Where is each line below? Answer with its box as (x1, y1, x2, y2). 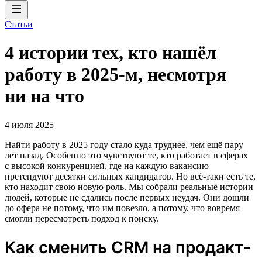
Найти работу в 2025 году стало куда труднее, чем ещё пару (5, 139, 243, 150)
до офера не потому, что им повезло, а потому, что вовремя (5, 202, 240, 213)
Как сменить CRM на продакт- (5, 237, 251, 257)
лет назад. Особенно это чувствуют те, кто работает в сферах (5, 150, 248, 160)
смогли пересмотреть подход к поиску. (5, 213, 158, 223)
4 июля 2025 (5, 119, 54, 130)
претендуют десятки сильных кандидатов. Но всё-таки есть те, (5, 171, 256, 181)
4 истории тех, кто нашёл (5, 42, 216, 64)
